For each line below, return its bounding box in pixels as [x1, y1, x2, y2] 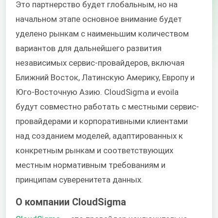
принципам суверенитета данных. [16, 175, 143, 185]
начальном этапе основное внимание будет [16, 14, 182, 24]
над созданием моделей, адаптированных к [16, 131, 183, 141]
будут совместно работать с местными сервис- [16, 102, 199, 112]
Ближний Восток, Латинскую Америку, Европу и [16, 73, 195, 83]
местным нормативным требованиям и [16, 160, 165, 170]
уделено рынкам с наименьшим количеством [16, 29, 189, 39]
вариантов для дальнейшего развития [16, 43, 162, 54]
